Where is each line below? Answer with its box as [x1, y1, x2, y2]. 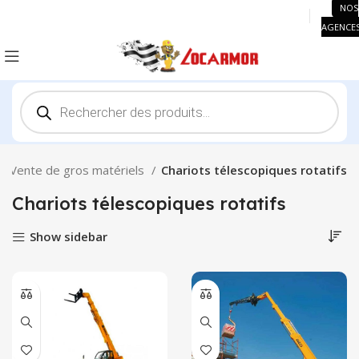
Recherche [19, 87, 78, 103]
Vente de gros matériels [10, 162, 147, 178]
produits [19, 111, 66, 127]
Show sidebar [29, 228, 107, 245]
